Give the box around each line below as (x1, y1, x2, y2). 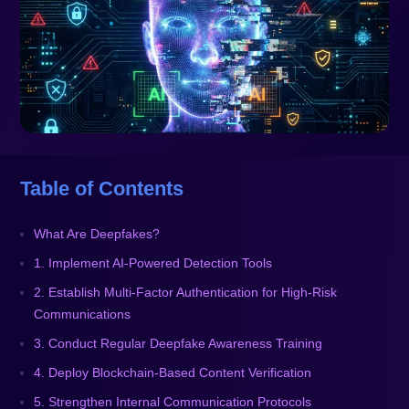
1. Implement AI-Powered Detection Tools (34, 256, 273, 271)
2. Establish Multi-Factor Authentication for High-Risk (34, 285, 338, 300)
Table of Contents (20, 177, 184, 201)
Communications (34, 307, 131, 322)
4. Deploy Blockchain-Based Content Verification (34, 365, 312, 381)
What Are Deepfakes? (34, 226, 161, 242)
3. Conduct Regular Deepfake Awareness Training (34, 336, 323, 351)
